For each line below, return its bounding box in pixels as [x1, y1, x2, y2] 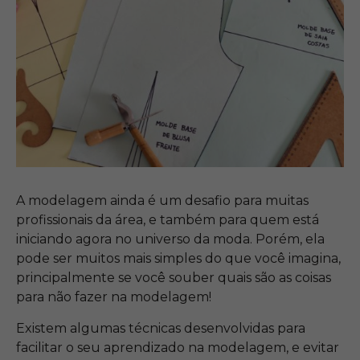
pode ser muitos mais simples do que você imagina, [16, 251, 341, 267]
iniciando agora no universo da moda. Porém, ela [16, 231, 325, 247]
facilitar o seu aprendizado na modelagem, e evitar [16, 339, 339, 355]
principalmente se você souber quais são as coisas [16, 270, 331, 286]
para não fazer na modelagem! [16, 289, 211, 305]
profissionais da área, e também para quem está [16, 212, 319, 228]
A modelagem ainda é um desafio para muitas [16, 193, 309, 209]
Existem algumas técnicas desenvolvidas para [16, 320, 305, 336]
